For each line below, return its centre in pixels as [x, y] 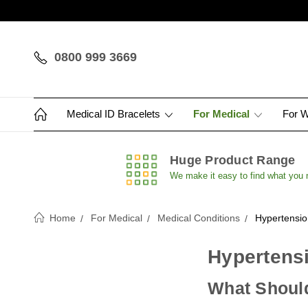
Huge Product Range [233, 160]
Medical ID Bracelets [115, 114]
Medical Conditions [199, 218]
